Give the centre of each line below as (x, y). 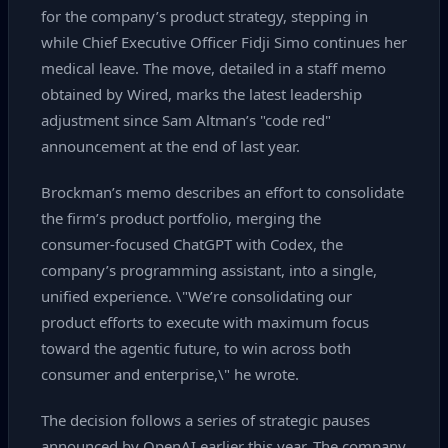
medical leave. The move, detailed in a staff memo (213, 68)
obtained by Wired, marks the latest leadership (201, 94)
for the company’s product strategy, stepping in (204, 16)
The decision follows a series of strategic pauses (205, 420)
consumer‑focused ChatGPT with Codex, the (192, 244)
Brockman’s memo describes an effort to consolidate (222, 192)
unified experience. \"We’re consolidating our (196, 296)
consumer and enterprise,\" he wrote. (170, 374)
